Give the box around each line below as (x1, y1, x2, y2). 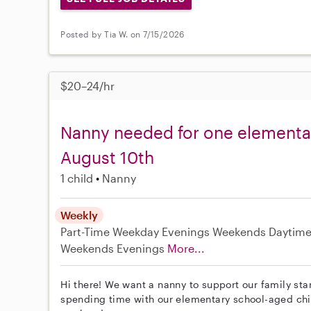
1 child (60, 171, 94, 185)
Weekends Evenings (60, 241, 165, 255)
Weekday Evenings (112, 224, 210, 238)
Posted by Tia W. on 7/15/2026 (60, 29, 185, 40)
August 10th (60, 146, 155, 167)
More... (167, 241, 205, 255)
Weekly (60, 208, 99, 221)
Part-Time (60, 224, 113, 238)
